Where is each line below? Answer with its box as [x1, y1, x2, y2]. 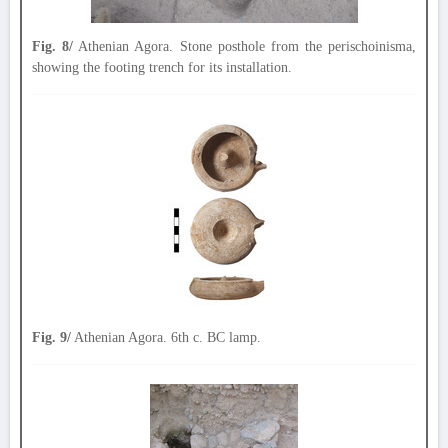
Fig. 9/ [32, 330, 71, 345]
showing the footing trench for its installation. [32, 60, 292, 75]
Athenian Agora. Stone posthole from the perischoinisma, [73, 39, 416, 54]
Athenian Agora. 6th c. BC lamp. [71, 330, 261, 345]
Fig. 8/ [32, 39, 74, 54]
